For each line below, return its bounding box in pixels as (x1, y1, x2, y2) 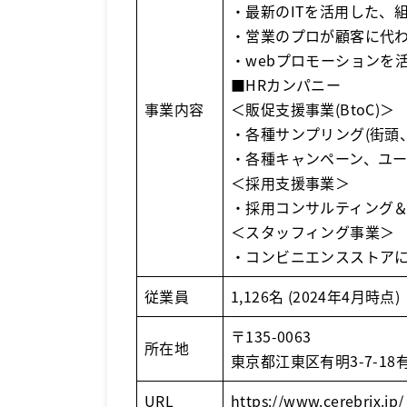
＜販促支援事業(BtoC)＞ (231, 98, 395, 121)
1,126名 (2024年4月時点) (231, 285, 401, 308)
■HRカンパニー (231, 74, 342, 96)
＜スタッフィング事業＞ (231, 221, 395, 243)
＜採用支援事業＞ (231, 172, 351, 194)
